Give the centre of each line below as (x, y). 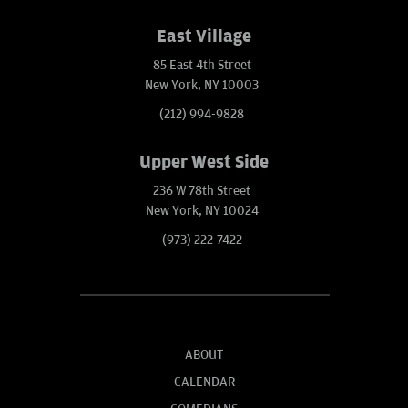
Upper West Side (204, 163)
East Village (204, 37)
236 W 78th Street (202, 191)
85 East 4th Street (202, 66)
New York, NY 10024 (202, 211)
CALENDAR (204, 382)
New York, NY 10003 (202, 86)
